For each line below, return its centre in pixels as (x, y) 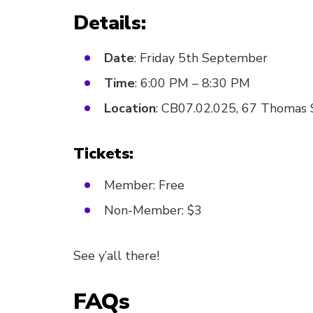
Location (130, 108)
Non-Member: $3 (153, 210)
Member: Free (144, 185)
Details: (110, 23)
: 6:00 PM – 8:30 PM (192, 83)
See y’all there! (116, 256)
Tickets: (103, 154)
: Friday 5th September (201, 58)
